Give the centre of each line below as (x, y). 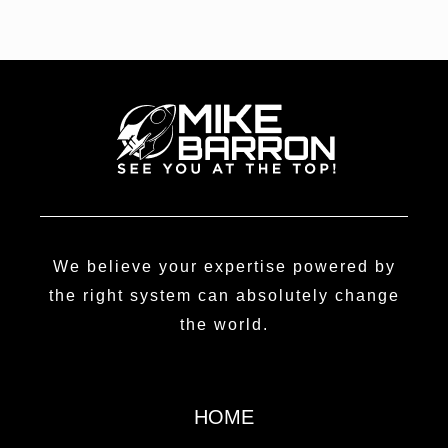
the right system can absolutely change (224, 295)
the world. (224, 324)
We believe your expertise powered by (224, 266)
